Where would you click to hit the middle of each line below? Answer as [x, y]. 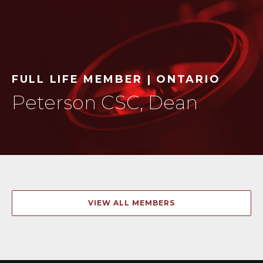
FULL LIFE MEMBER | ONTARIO [116, 79]
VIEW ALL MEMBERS [131, 203]
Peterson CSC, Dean [105, 102]
